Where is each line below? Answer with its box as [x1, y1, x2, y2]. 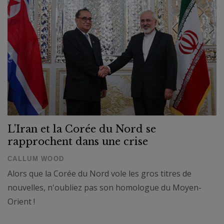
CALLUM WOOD [7, 155, 64, 162]
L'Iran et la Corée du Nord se [7, 123, 156, 135]
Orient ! [7, 196, 35, 207]
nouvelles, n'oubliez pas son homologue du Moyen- [7, 182, 201, 193]
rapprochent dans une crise [7, 135, 148, 147]
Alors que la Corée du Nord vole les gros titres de [7, 168, 191, 179]
